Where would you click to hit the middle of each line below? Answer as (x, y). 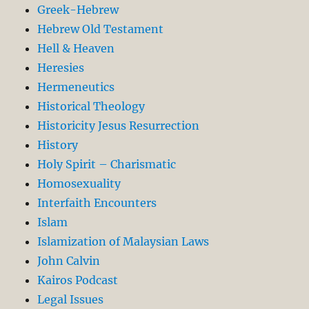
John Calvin (69, 260)
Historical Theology (91, 106)
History (58, 144)
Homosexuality (79, 183)
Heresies (61, 67)
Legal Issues (71, 299)
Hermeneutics (76, 87)
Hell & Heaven (76, 48)
